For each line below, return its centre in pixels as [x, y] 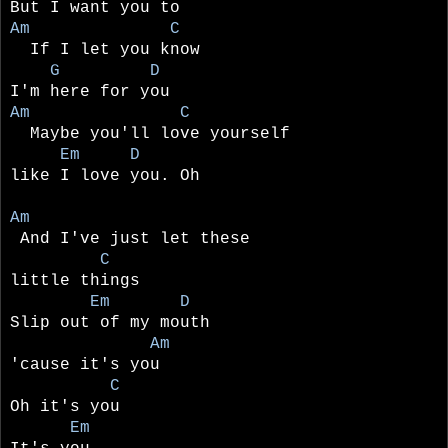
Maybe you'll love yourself [155, 133]
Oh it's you [65, 406]
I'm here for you [90, 91]
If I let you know [105, 49]
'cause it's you [85, 364]
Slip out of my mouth [110, 322]
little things [75, 280]
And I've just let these [130, 238]
